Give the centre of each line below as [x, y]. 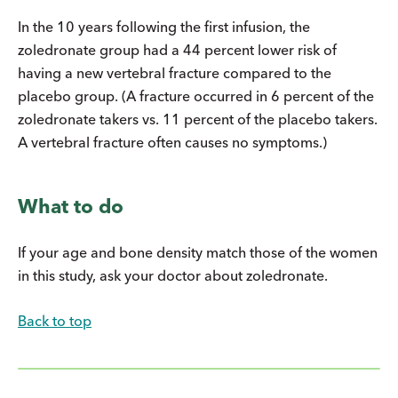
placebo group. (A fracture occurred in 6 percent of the [196, 96]
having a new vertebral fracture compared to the [175, 73]
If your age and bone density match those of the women [198, 253]
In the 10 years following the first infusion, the [164, 27]
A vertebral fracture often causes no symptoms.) [172, 143]
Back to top [55, 321]
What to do [71, 207]
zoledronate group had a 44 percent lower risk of [177, 50]
